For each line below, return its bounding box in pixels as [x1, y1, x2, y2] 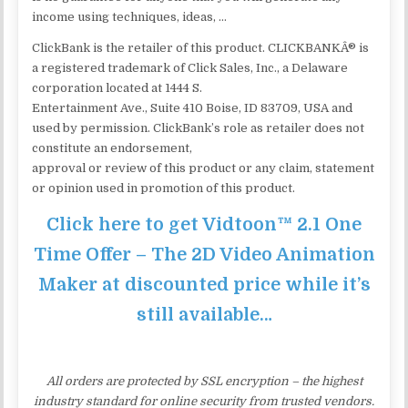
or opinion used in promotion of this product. [32, 180, 296, 195]
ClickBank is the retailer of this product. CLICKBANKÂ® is [32, 40, 370, 55]
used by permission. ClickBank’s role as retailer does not [32, 120, 365, 135]
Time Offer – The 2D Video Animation [33, 243, 375, 265]
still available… [136, 303, 272, 325]
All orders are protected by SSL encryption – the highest [46, 373, 362, 388]
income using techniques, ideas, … [32, 9, 228, 24]
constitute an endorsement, [32, 140, 193, 155]
